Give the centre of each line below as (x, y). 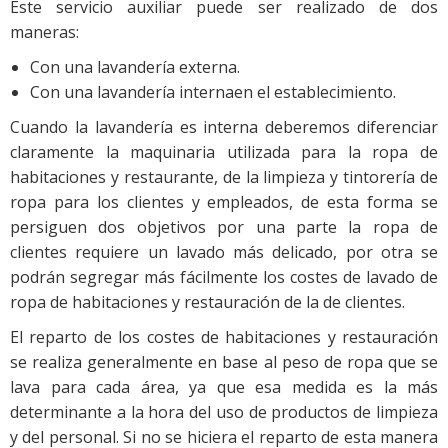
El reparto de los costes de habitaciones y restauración (224, 337)
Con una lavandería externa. (135, 67)
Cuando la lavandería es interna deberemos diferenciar (224, 127)
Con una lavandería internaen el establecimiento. (213, 92)
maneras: (44, 32)
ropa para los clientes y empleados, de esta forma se (224, 202)
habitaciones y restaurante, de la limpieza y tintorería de (224, 177)
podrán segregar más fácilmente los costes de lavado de (224, 277)
